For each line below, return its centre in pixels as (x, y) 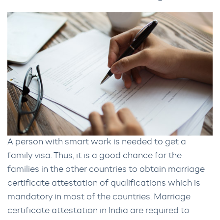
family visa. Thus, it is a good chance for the (95, 156)
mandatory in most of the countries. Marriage (99, 197)
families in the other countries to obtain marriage (106, 169)
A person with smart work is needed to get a (97, 142)
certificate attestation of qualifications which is (104, 183)
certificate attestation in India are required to (98, 211)
